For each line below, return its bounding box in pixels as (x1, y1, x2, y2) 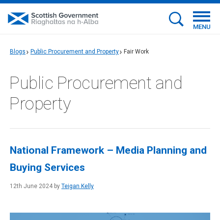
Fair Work (124, 48, 149, 55)
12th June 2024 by (10, 183, 61, 190)
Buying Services (10, 162, 85, 173)
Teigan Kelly (61, 183, 94, 190)
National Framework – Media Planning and (10, 144, 207, 156)
